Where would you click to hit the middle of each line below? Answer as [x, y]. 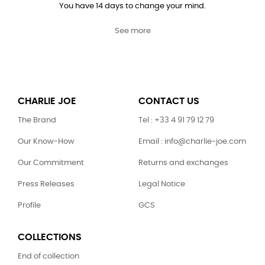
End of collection [49, 256]
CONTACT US [169, 101]
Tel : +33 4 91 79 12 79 [176, 120]
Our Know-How [46, 141]
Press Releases [46, 184]
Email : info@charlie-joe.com [192, 141]
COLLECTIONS [50, 237]
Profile [29, 205]
